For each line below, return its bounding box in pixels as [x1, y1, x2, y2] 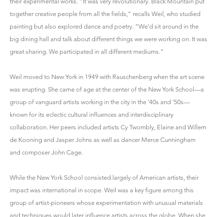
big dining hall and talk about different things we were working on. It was [10, 35, 207, 43]
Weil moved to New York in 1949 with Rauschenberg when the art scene [10, 73, 204, 80]
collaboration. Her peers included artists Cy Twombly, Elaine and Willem [10, 124, 206, 131]
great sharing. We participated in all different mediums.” [10, 48, 164, 55]
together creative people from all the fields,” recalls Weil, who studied [10, 10, 201, 17]
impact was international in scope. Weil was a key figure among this [10, 186, 194, 194]
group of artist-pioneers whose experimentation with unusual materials [10, 199, 203, 206]
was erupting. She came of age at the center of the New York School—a [10, 86, 204, 93]
